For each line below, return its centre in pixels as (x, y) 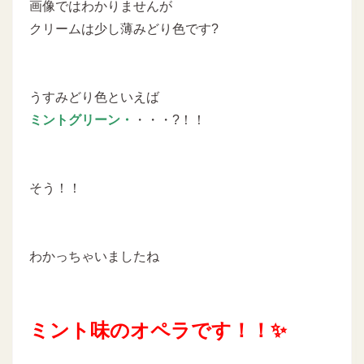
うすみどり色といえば (94, 97)
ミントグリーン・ (81, 120)
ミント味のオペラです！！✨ (158, 331)
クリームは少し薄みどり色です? (124, 29)
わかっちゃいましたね (94, 257)
